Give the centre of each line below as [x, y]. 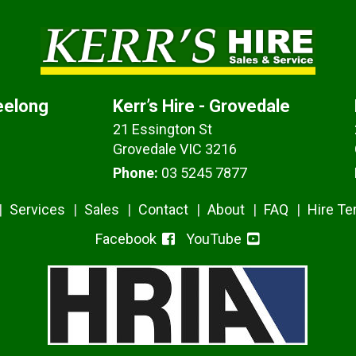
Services [38, 209]
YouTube [216, 239]
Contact [164, 209]
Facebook [128, 239]
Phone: [135, 173]
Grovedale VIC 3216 [174, 149]
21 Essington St [162, 129]
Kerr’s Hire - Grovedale [201, 106]
